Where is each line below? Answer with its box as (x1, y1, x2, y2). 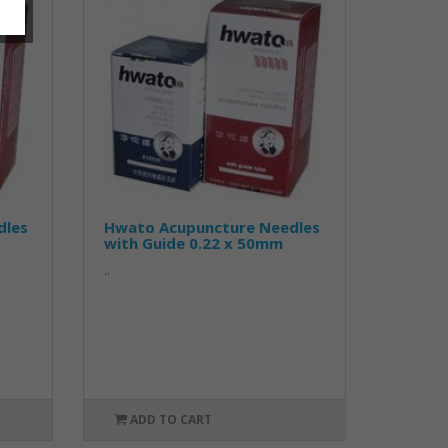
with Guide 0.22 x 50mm (104, 233, 284, 253)
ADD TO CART (129, 411, 212, 428)
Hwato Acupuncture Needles (104, 217, 321, 237)
